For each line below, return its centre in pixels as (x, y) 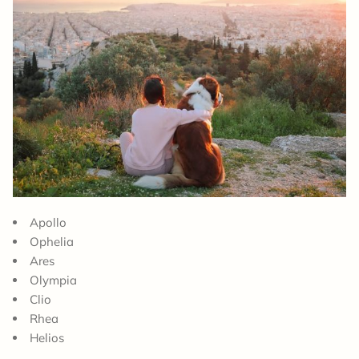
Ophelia (52, 241)
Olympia (53, 280)
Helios (47, 337)
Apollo (48, 222)
